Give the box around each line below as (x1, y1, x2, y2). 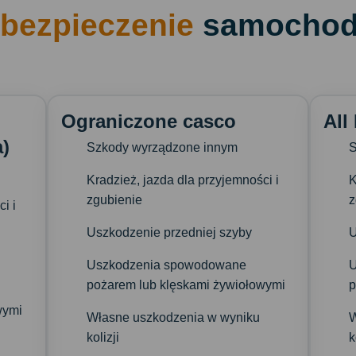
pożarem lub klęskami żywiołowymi (86, 277, 285, 292)
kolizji (86, 330, 119, 344)
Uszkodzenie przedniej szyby (86, 225, 252, 239)
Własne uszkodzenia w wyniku (86, 310, 260, 324)
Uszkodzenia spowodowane (86, 257, 246, 272)
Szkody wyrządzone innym (86, 140, 238, 154)
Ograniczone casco (60, 110, 236, 132)
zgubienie (86, 192, 142, 207)
